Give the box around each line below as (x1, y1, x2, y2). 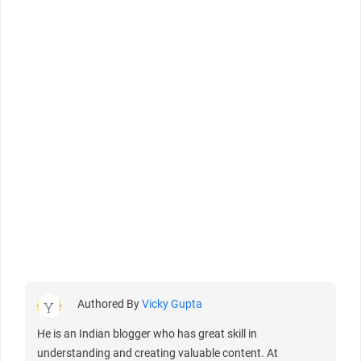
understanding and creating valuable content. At (37, 346, 279, 359)
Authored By (77, 297, 143, 310)
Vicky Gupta (142, 297, 203, 310)
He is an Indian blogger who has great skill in (37, 326, 258, 340)
